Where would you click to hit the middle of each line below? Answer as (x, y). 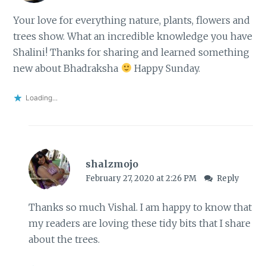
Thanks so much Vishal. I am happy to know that (140, 208)
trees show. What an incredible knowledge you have (133, 36)
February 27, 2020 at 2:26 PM (142, 178)
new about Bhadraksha (67, 68)
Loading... (42, 98)
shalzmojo (112, 164)
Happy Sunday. (166, 68)
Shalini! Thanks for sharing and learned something (132, 52)
